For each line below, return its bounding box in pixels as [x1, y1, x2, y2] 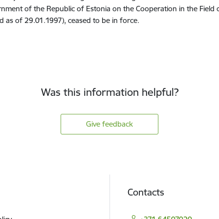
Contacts [128, 186, 164, 198]
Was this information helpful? [41, 86, 178, 99]
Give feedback [86, 119, 133, 129]
